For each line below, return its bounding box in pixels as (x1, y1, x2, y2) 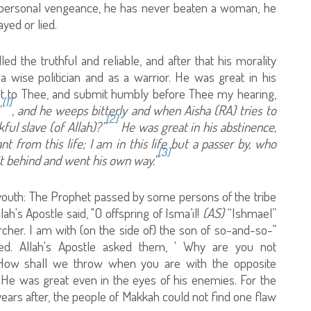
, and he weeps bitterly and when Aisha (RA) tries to (11, 101, 276, 119)
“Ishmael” (224, 203, 276, 221)
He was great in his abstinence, (117, 117, 276, 135)
